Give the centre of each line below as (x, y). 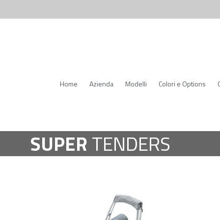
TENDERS (129, 144)
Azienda (101, 84)
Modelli (136, 84)
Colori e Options (182, 84)
